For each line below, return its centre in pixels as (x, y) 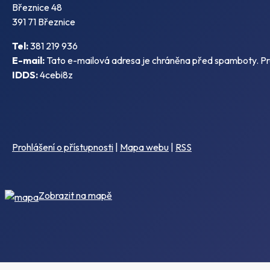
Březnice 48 (37, 8)
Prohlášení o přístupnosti (63, 147)
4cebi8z (55, 75)
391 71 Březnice (44, 22)
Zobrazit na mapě (75, 196)
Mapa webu (144, 147)
